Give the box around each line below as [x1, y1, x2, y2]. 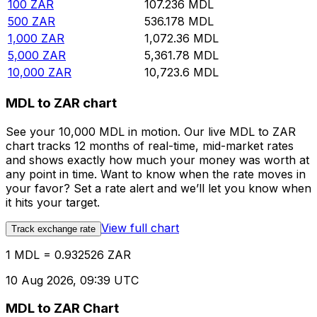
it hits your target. [6, 195, 100, 209]
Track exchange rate [11, 223, 96, 234]
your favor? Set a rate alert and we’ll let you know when [6, 180, 311, 195]
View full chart [101, 220, 179, 235]
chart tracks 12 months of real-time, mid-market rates [6, 138, 294, 153]
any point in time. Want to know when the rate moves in [6, 166, 306, 181]
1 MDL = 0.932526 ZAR [6, 247, 131, 262]
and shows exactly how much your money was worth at [6, 152, 309, 167]
